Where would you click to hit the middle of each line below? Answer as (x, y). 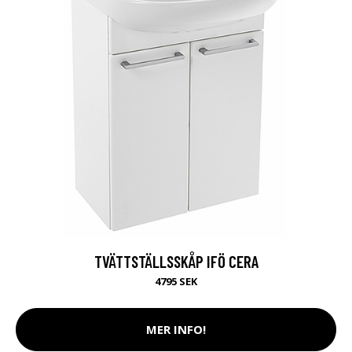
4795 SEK (176, 281)
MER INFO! (176, 330)
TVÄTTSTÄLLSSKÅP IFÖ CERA (176, 261)
